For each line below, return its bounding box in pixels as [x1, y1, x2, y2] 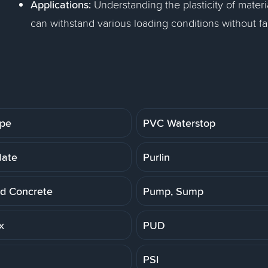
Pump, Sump [143, 183, 203, 199]
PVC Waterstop [143, 115, 215, 130]
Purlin [143, 149, 170, 165]
